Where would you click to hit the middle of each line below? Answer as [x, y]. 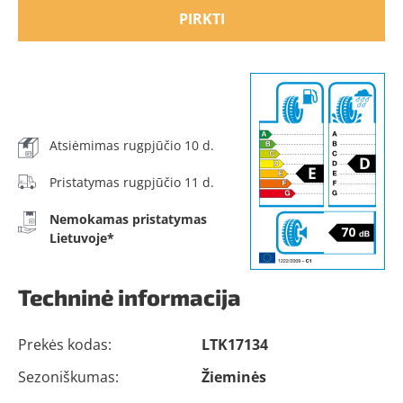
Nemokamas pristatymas [128, 219]
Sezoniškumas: [68, 377]
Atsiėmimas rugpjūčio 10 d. [132, 145]
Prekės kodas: [65, 345]
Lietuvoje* [82, 238]
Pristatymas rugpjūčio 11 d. [132, 182]
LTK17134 [235, 345]
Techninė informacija [130, 297]
